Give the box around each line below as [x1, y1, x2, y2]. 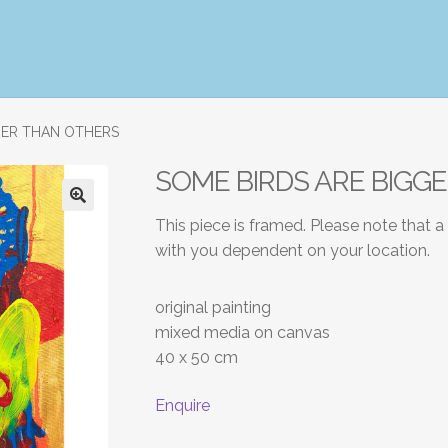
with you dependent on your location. [154, 241, 430, 261]
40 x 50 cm [154, 348, 238, 368]
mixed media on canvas [154, 323, 330, 343]
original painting [154, 298, 271, 318]
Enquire [154, 396, 210, 416]
